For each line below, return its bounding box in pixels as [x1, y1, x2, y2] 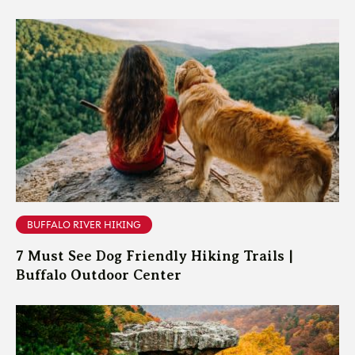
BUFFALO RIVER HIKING [27, 216, 141, 231]
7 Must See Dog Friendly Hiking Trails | [16, 247, 293, 264]
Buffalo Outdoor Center [16, 266, 181, 283]
